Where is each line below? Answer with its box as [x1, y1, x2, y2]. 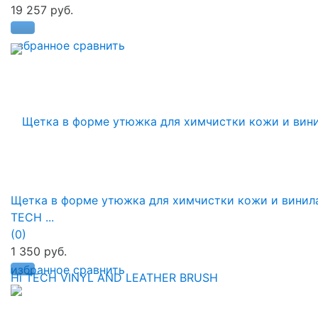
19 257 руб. [11, 2, 73, 17]
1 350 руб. [11, 243, 67, 258]
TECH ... [11, 209, 54, 224]
